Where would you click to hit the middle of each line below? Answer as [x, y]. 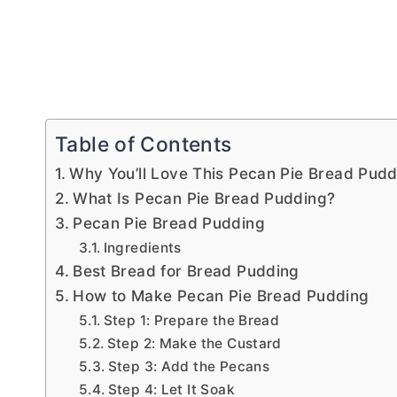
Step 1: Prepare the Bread [191, 320]
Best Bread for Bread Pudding [186, 270]
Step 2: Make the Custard [194, 343]
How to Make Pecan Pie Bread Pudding [221, 295]
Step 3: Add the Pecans [189, 366]
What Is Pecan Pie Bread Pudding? [204, 198]
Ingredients [142, 247]
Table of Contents [144, 144]
